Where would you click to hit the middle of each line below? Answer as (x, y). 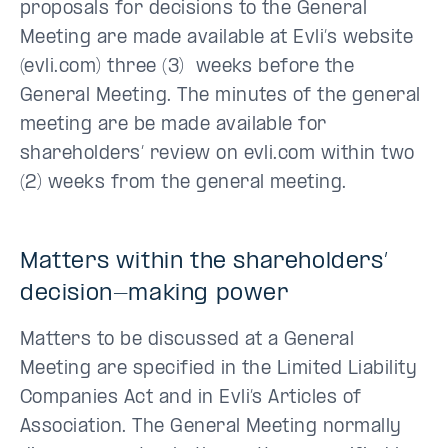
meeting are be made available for (173, 125)
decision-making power (154, 294)
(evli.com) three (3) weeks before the (187, 67)
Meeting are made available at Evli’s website (217, 38)
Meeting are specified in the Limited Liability (219, 369)
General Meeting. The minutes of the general (220, 96)
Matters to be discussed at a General (187, 340)
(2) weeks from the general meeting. (183, 183)
